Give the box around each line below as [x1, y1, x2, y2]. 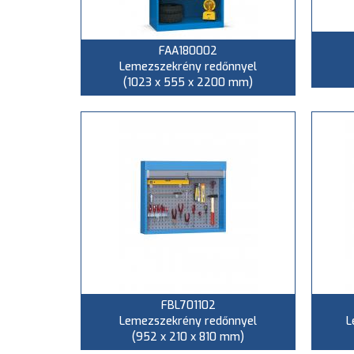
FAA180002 [159, 43, 217, 58]
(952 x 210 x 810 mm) [132, 330, 244, 345]
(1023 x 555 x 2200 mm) [123, 75, 253, 90]
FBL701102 [160, 298, 216, 313]
